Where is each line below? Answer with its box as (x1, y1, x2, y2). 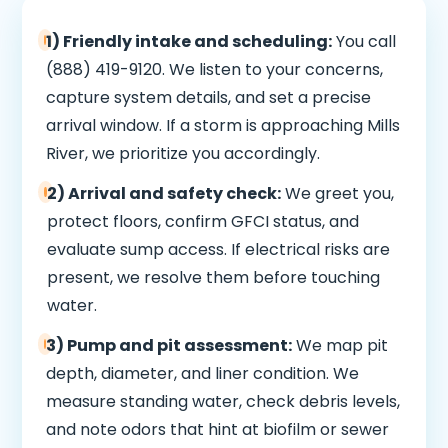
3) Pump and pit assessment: (46, 334, 293, 357)
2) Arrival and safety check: (46, 182, 281, 205)
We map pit (292, 334, 389, 357)
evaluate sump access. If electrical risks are (46, 238, 390, 261)
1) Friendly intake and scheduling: (46, 30, 333, 53)
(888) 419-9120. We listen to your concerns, (46, 58, 384, 81)
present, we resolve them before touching (46, 266, 380, 289)
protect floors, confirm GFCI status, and (46, 210, 359, 233)
